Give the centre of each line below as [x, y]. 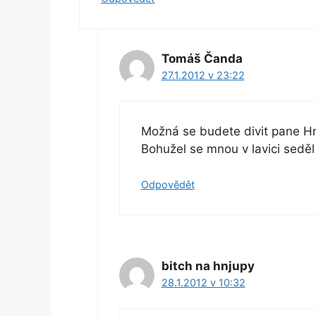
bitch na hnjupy [208, 266]
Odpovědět [168, 185]
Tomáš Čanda [202, 59]
